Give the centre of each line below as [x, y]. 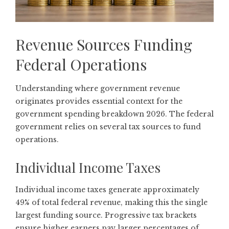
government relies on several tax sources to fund [108, 127]
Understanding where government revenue [98, 89]
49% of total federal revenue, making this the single [111, 203]
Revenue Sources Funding [104, 45]
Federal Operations [81, 65]
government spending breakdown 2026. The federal [114, 114]
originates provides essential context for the [99, 101]
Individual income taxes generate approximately [107, 190]
